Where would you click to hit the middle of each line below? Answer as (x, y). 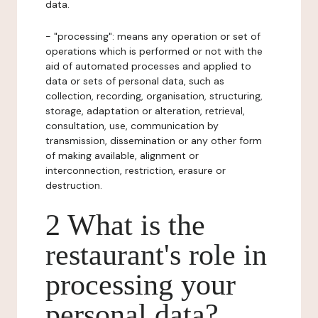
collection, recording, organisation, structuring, (154, 96)
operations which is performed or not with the (154, 51)
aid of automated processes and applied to (148, 66)
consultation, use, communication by (132, 126)
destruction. (74, 185)
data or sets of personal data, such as (135, 81)
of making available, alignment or (122, 155)
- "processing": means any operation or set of (153, 36)
